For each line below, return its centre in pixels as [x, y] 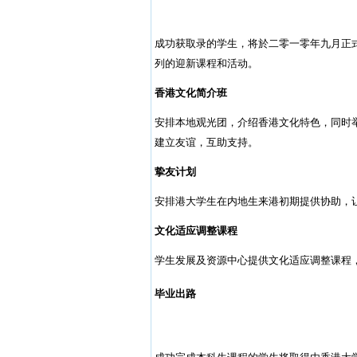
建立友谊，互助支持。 [206, 142]
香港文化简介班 [190, 92]
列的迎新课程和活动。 [206, 63]
